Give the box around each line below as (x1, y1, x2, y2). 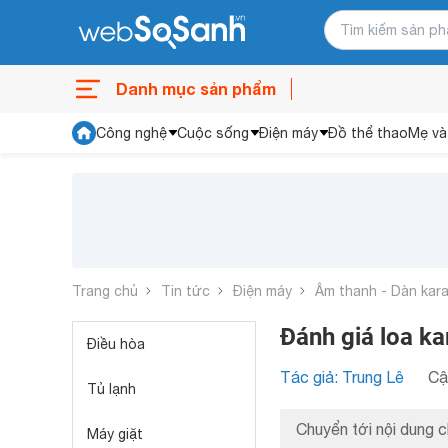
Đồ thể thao (328, 125, 408, 141)
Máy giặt (87, 426, 143, 442)
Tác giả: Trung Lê (280, 368, 404, 386)
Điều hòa (87, 336, 145, 352)
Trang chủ (72, 282, 138, 299)
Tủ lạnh (87, 381, 136, 397)
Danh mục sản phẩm (116, 79, 276, 98)
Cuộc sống (177, 125, 249, 141)
